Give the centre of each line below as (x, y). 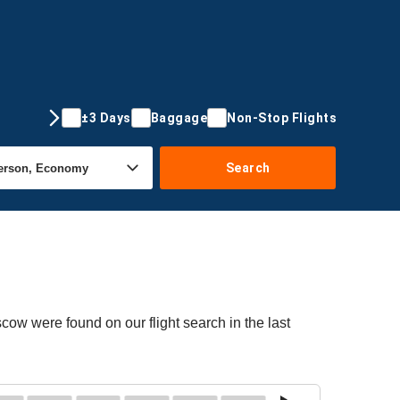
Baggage (179, 117)
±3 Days (106, 117)
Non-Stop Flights (282, 117)
